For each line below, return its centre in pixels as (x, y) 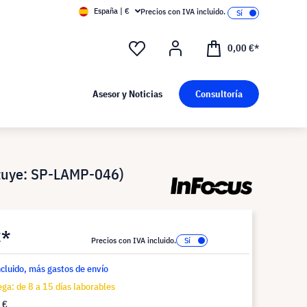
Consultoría (219, 94)
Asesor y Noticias (127, 94)
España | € (112, 11)
